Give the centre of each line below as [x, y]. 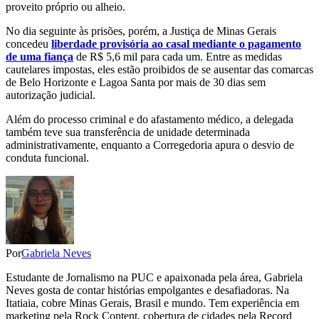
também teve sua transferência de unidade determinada [128, 132]
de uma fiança [40, 57]
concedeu [28, 44]
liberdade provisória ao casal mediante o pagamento [176, 44]
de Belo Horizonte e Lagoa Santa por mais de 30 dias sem [136, 83]
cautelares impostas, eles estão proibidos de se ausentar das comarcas [159, 70]
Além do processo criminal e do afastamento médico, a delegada [150, 120]
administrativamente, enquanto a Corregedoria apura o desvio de [150, 145]
